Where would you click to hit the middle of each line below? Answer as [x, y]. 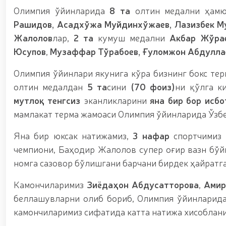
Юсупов [30, 51]
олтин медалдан [50, 86]
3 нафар [151, 135]
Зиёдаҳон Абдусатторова [143, 184]
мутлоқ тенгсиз [47, 100]
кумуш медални [132, 37]
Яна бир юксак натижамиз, [73, 135]
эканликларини [115, 100]
